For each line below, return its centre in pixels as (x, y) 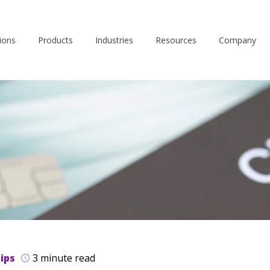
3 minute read (64, 258)
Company (237, 40)
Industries (114, 40)
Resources (176, 40)
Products (55, 40)
